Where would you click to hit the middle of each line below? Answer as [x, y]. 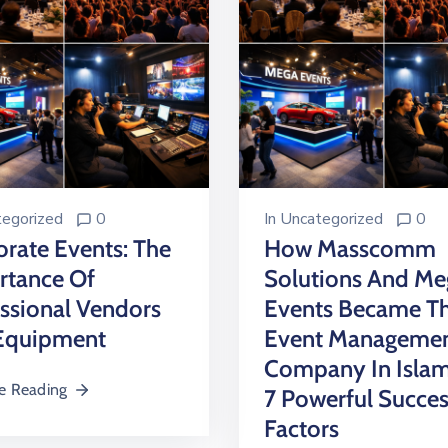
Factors [301, 428]
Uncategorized [331, 219]
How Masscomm [350, 248]
